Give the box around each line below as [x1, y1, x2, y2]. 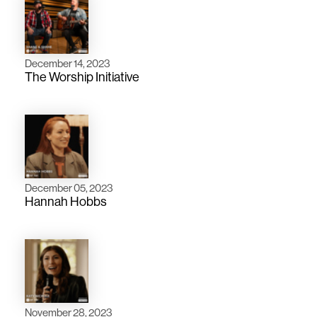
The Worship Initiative [25, 68, 139, 85]
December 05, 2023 [25, 180, 113, 195]
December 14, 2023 [25, 56, 110, 70]
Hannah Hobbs [25, 192, 107, 209]
